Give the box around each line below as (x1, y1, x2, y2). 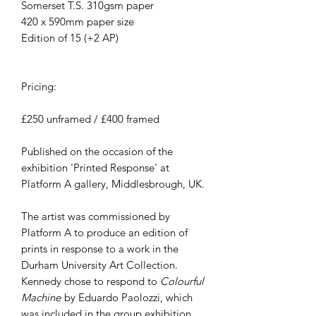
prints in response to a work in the (21, 241, 178, 255)
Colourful (160, 274, 204, 288)
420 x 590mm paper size (21, 14, 134, 28)
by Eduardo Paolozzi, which (64, 290, 193, 304)
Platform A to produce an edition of (21, 225, 188, 239)
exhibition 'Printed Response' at (21, 160, 169, 174)
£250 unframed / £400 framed (21, 111, 159, 126)
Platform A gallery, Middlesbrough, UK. (21, 176, 205, 190)
